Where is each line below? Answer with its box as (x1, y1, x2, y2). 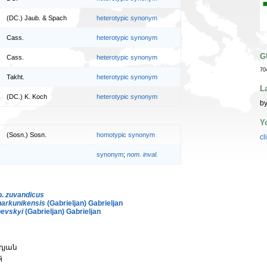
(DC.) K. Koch (7, 93, 47, 101)
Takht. (7, 73, 24, 81)
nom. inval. (127, 150, 158, 158)
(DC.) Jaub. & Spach (7, 14, 67, 22)
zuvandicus (5, 190, 44, 199)
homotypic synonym (97, 131, 155, 138)
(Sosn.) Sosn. (7, 131, 46, 138)
